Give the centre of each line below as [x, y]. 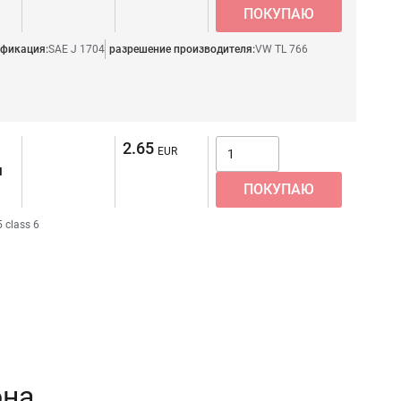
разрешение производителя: [182, 49]
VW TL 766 [282, 49]
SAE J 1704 [77, 49]
